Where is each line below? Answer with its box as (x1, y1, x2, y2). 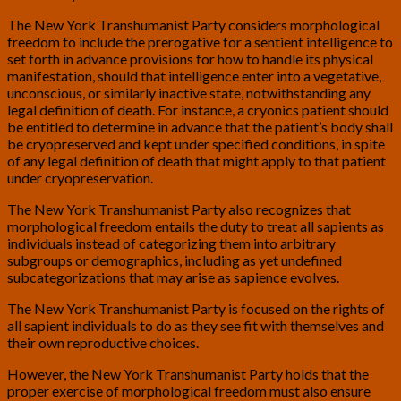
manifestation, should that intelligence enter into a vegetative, (7, 67, 381, 85)
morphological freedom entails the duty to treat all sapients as (7, 218, 384, 235)
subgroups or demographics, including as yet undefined (7, 252, 342, 269)
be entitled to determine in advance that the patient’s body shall (7, 118, 393, 136)
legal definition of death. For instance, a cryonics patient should (7, 101, 388, 119)
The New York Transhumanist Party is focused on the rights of (7, 300, 385, 318)
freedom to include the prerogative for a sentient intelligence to (7, 33, 393, 51)
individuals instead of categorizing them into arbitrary (7, 235, 336, 252)
